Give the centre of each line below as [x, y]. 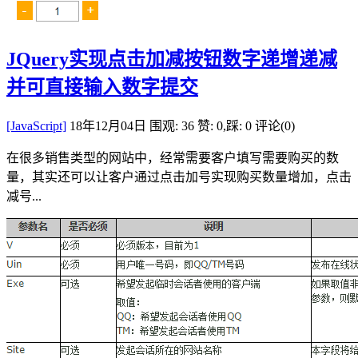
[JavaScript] [36, 126]
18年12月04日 [108, 126]
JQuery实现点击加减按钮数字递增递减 [172, 60]
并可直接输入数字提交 [102, 88]
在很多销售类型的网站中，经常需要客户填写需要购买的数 [173, 158]
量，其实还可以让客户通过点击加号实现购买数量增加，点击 [179, 177]
